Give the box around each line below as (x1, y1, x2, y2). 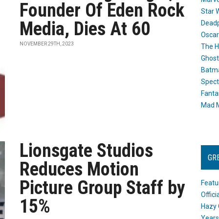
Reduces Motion (20, 158, 139, 180)
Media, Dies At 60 (20, 18, 151, 40)
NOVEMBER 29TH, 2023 (20, 41, 74, 46)
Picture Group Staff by (20, 177, 186, 198)
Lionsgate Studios (20, 140, 153, 161)
